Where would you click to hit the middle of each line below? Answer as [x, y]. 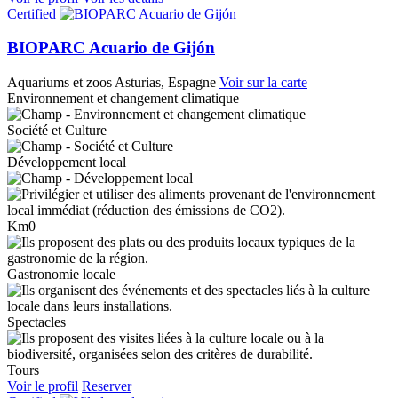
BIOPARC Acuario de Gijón [111, 48]
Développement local [67, 162]
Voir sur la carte [263, 82]
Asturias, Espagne [165, 82]
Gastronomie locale [61, 274]
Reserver [107, 386]
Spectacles [36, 322]
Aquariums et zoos [60, 82]
